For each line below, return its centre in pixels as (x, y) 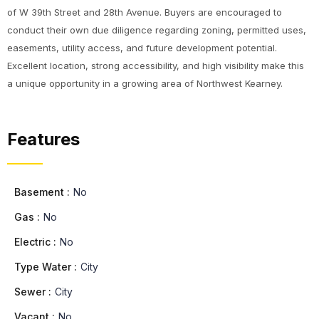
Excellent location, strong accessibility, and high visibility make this (156, 66)
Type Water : (46, 267)
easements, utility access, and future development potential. (142, 48)
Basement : (42, 192)
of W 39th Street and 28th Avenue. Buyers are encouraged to (145, 12)
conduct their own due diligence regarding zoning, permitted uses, (157, 30)
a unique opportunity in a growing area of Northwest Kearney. (145, 83)
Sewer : (33, 292)
